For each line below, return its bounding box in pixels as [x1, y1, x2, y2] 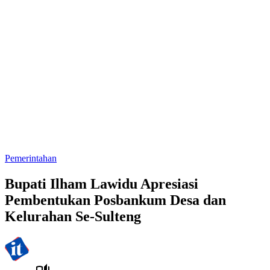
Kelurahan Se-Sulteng [5, 208, 141, 224]
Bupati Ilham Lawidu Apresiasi [5, 175, 198, 192]
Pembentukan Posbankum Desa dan [5, 192, 226, 208]
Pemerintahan [5, 153, 57, 163]
